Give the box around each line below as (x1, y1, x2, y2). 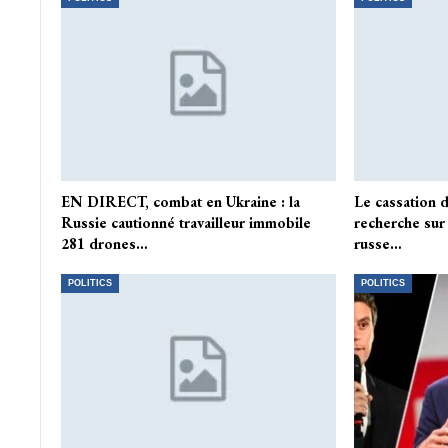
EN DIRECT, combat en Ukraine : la (60, 192, 300, 212)
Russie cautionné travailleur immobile (60, 213, 311, 233)
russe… (353, 234, 402, 254)
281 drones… (60, 234, 148, 254)
